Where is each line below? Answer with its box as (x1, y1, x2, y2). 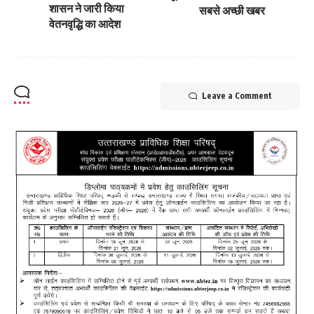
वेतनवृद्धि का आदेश (49, 16, 121, 31)
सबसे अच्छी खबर (199, 3, 265, 18)
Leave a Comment (202, 90, 272, 101)
